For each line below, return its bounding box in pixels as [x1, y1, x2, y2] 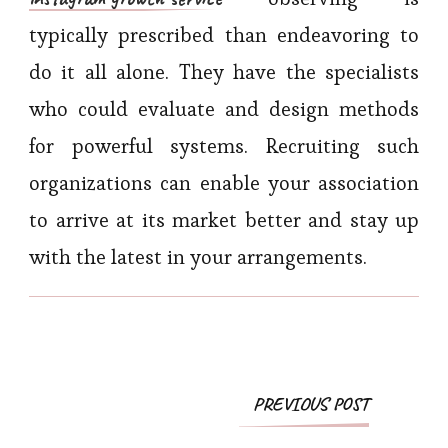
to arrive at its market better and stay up [29, 207, 419, 234]
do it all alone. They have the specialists [29, 59, 419, 86]
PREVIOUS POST [253, 392, 369, 417]
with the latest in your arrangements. [29, 244, 367, 271]
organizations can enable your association [29, 170, 419, 197]
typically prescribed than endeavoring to [29, 22, 419, 49]
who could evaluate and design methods [29, 96, 419, 123]
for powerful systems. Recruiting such [29, 133, 419, 160]
